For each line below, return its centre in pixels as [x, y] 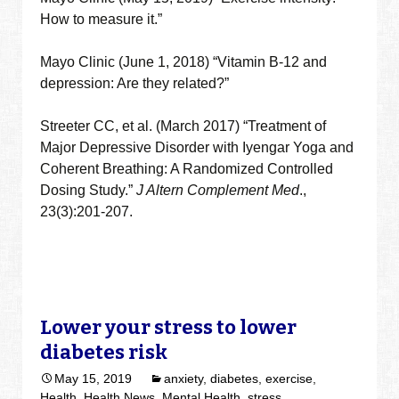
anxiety [184, 379]
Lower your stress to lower [169, 328]
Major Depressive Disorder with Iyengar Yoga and [197, 148]
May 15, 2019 [94, 379]
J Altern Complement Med [218, 191]
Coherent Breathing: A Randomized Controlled [187, 169]
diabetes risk [104, 353]
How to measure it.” [102, 20]
